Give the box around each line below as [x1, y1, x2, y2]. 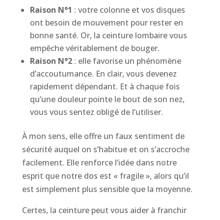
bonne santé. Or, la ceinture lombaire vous [29, 29, 187, 41]
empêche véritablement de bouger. [29, 42, 160, 54]
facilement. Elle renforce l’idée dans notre [22, 157, 177, 168]
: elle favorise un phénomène [72, 55, 181, 66]
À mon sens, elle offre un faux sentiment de [22, 130, 185, 141]
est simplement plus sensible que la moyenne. [22, 183, 192, 194]
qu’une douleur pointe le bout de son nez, [29, 93, 185, 105]
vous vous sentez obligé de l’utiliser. [29, 106, 163, 117]
